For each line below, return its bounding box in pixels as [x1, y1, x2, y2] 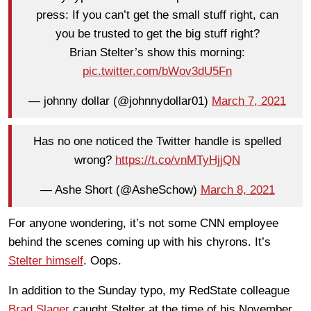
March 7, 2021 [212, 94, 286, 108]
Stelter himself [8, 253, 83, 267]
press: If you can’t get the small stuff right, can [36, 8, 278, 22]
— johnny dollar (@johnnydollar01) [28, 94, 212, 108]
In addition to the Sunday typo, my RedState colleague [8, 283, 289, 297]
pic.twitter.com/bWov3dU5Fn [83, 65, 232, 78]
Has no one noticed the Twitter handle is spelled [33, 135, 281, 149]
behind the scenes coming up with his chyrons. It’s [8, 235, 271, 249]
